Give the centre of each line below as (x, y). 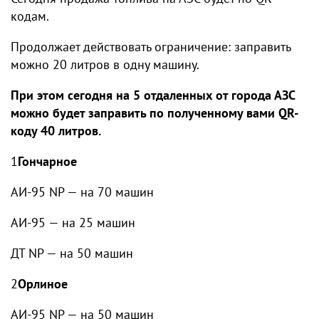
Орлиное (43, 284)
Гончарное (47, 161)
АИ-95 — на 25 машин (73, 223)
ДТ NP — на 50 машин (72, 253)
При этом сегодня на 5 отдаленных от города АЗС (153, 95)
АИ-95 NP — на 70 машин (82, 192)
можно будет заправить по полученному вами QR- (155, 113)
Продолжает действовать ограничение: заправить (151, 47)
